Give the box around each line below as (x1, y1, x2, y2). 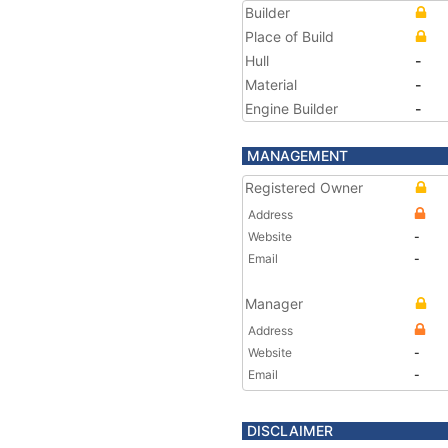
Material (245, 76, 297, 93)
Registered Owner (245, 179, 363, 196)
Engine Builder (245, 100, 338, 117)
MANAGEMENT (247, 147, 348, 164)
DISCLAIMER (247, 422, 333, 439)
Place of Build (245, 28, 334, 45)
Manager (245, 295, 303, 312)
